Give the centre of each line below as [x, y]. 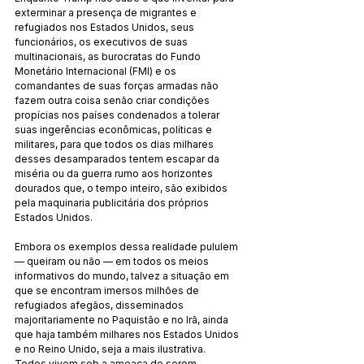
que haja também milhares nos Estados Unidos [128, 334]
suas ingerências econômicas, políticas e [115, 129]
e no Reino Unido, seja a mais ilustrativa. [111, 349]
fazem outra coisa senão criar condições [113, 100]
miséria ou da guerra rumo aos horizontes [115, 173]
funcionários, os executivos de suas [102, 41]
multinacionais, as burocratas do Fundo [109, 56]
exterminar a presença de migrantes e [107, 12]
